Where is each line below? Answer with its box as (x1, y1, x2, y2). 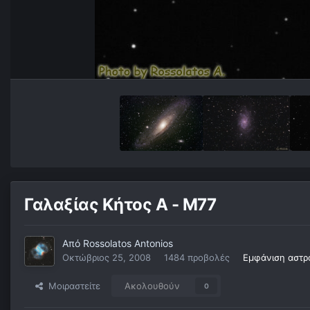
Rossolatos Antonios (83, 237, 173, 250)
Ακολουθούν (125, 280, 180, 292)
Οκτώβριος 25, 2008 (62, 252, 151, 264)
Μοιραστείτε (43, 280, 100, 292)
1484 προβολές (164, 252, 230, 264)
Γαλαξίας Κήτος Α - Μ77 (24, 194, 217, 215)
